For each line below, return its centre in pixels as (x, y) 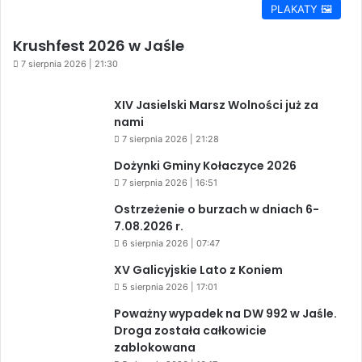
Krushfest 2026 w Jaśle (99, 45)
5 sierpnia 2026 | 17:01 (170, 286)
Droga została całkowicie (190, 330)
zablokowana (155, 347)
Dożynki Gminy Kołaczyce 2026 (205, 165)
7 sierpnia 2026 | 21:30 (69, 63)
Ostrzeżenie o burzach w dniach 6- (217, 209)
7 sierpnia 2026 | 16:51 (170, 182)
